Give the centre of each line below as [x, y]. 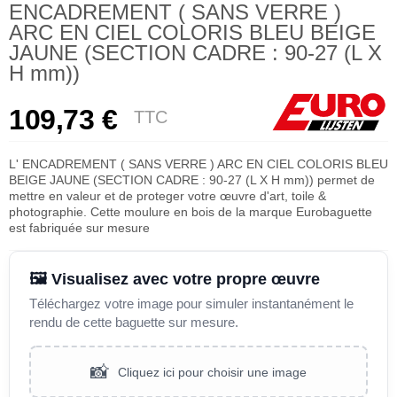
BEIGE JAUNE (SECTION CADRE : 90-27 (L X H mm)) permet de [192, 180]
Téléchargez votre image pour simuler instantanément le [191, 304]
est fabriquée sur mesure [79, 228]
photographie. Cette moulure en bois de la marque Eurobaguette [191, 212]
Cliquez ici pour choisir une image [212, 372]
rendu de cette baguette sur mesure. [134, 323]
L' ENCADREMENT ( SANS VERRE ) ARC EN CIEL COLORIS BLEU [198, 164]
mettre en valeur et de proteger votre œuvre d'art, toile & [167, 196]
